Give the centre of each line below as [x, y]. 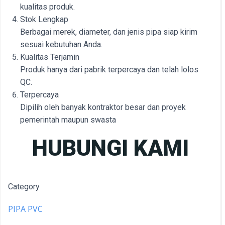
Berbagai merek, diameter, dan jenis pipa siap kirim [109, 32]
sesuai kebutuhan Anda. [61, 44]
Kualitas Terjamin [50, 57]
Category [24, 187]
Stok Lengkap [44, 19]
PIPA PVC [25, 209]
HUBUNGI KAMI [110, 148]
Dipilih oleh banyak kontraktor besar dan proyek [103, 107]
